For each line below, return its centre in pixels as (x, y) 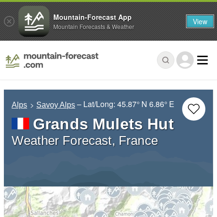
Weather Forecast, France (85, 141)
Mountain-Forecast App (93, 17)
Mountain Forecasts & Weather (94, 26)
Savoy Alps (56, 105)
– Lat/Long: (97, 104)
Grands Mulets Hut (103, 124)
